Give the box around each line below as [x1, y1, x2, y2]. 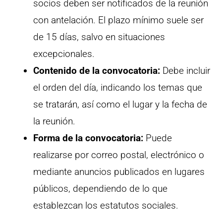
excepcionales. [33, 48, 95, 59]
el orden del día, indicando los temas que [33, 81, 202, 93]
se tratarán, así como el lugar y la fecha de [33, 98, 207, 110]
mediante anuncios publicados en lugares [33, 166, 205, 177]
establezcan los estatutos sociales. [33, 199, 178, 211]
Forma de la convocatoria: [33, 132, 143, 144]
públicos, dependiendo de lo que [33, 182, 167, 194]
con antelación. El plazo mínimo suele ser [33, 14, 204, 26]
